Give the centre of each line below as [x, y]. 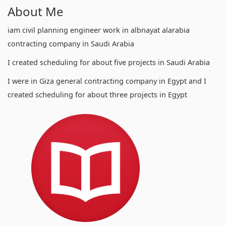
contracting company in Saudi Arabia [71, 43]
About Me [36, 11]
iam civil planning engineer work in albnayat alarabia [99, 30]
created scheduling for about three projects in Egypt [98, 94]
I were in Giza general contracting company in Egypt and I [107, 81]
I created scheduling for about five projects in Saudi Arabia [110, 62]
